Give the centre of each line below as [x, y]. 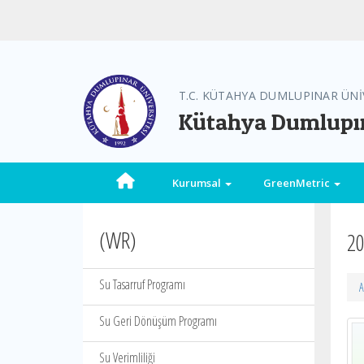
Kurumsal [197, 183]
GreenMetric [297, 183]
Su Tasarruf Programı [142, 284]
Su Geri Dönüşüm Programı [158, 321]
